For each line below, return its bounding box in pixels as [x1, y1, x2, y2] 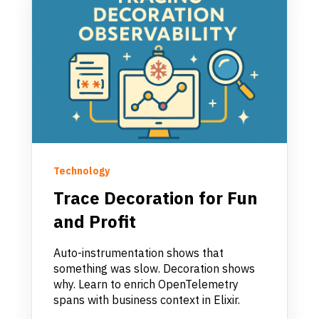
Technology [53, 164, 110, 177]
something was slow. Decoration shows [53, 261, 255, 276]
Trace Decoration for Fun [53, 186, 258, 209]
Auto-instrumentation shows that [53, 245, 224, 260]
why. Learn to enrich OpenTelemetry [53, 276, 239, 291]
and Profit [53, 209, 136, 233]
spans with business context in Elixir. [53, 292, 240, 307]
